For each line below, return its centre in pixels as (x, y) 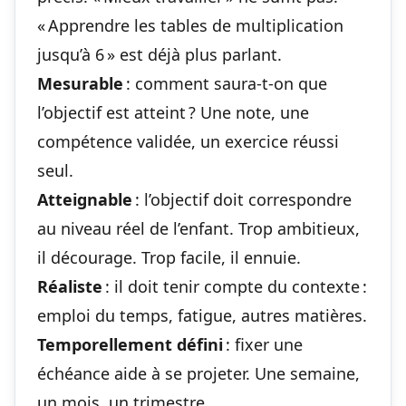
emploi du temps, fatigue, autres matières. (202, 315)
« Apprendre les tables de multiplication (190, 25)
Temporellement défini (130, 344)
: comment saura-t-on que (225, 83)
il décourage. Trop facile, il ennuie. (169, 257)
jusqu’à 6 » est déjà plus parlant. (159, 54)
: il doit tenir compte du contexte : (235, 286)
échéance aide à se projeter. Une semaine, (198, 373)
